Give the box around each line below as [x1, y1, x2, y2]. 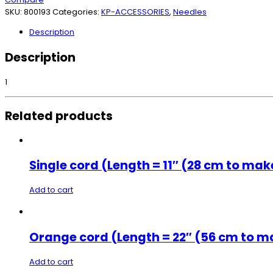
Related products [5, 107, 113, 124]
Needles [173, 6, 207, 18]
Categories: [52, 6, 101, 18]
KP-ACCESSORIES [101, 6, 169, 18]
